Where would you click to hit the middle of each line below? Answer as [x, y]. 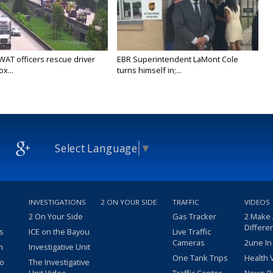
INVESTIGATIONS [57, 202]
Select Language [96, 148]
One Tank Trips [200, 258]
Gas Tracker [194, 217]
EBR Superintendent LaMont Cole [178, 59]
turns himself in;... [150, 70]
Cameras [189, 243]
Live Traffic [192, 232]
